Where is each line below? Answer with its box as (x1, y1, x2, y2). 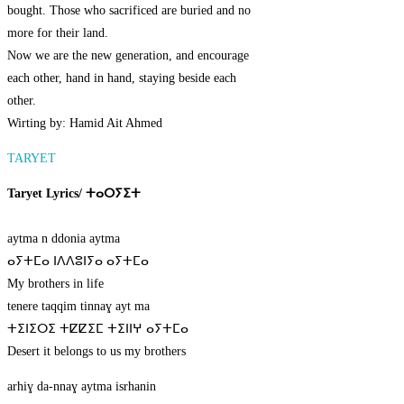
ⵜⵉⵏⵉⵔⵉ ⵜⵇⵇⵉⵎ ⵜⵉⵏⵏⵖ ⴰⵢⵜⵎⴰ (7, 322, 188, 336)
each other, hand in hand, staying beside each (7, 71, 236, 86)
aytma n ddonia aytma (7, 232, 120, 246)
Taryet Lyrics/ (7, 187, 86, 201)
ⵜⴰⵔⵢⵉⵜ (86, 187, 141, 201)
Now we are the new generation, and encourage (7, 49, 249, 63)
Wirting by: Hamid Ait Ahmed (7, 116, 162, 131)
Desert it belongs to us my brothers (7, 344, 186, 359)
